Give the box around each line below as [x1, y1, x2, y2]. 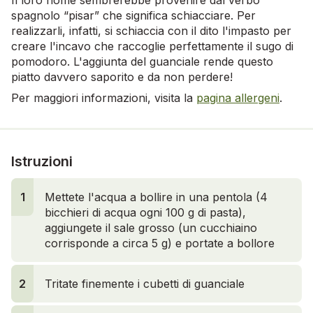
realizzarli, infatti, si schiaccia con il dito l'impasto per [11, 24, 291, 38]
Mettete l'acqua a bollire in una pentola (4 [45, 190, 268, 205]
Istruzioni [11, 153, 73, 170]
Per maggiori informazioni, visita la [11, 91, 196, 105]
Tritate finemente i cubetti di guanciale [45, 277, 245, 291]
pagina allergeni [196, 91, 279, 105]
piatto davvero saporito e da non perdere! [11, 70, 233, 85]
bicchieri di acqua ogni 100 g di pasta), [45, 205, 246, 220]
